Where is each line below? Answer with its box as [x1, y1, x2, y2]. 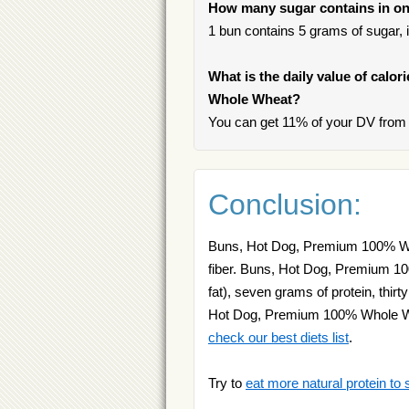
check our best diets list [208, 330, 349, 345]
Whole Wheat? [208, 91, 300, 107]
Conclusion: [208, 188, 362, 221]
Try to [208, 375, 246, 391]
